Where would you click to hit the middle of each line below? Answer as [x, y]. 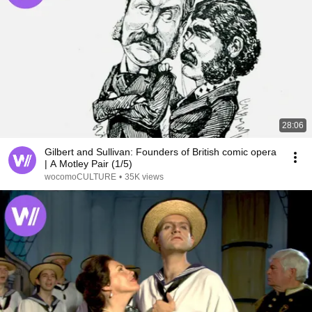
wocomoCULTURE [80, 177]
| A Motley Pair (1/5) [88, 164]
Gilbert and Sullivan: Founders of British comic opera [161, 152]
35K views [144, 177]
